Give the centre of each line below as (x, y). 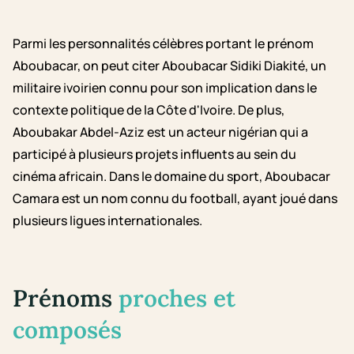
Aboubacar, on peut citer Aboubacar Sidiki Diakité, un (169, 66)
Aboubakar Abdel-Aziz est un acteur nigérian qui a (160, 132)
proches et (177, 298)
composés (67, 330)
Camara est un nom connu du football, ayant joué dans (175, 199)
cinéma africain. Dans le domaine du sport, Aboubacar (171, 177)
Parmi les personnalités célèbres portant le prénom (163, 44)
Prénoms (66, 298)
